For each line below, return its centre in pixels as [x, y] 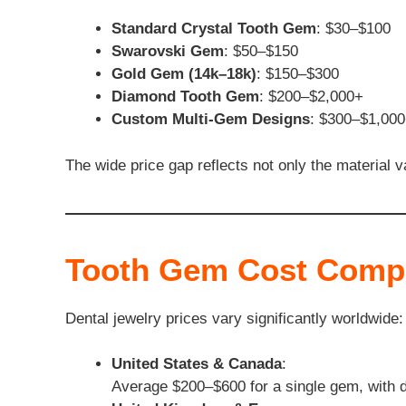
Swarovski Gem [168, 52]
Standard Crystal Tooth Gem [214, 29]
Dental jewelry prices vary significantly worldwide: [234, 318]
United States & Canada [197, 364]
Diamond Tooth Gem [185, 97]
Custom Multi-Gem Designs [211, 120]
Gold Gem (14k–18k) [184, 74]
